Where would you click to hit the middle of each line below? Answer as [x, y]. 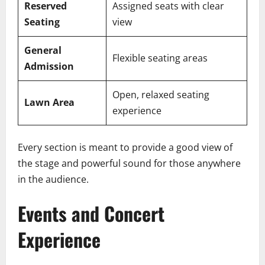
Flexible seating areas [160, 58]
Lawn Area [49, 103]
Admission [49, 67]
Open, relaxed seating [161, 95]
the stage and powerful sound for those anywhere [129, 164]
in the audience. [53, 180]
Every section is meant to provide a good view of [125, 148]
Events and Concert [91, 213]
